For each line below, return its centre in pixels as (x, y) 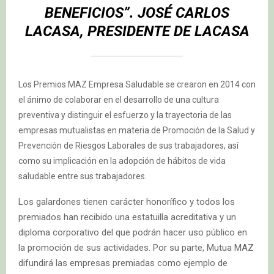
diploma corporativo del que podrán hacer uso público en (133, 233)
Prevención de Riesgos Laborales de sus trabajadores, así (128, 146)
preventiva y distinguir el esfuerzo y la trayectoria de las (125, 115)
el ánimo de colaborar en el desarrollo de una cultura (119, 100)
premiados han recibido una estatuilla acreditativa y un (127, 217)
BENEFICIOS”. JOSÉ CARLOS (137, 13)
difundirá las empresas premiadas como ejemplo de (123, 263)
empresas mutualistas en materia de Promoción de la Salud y (137, 131)
